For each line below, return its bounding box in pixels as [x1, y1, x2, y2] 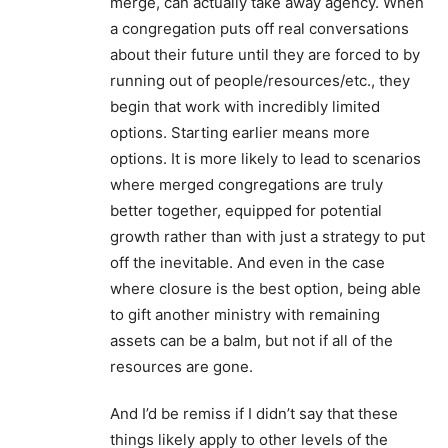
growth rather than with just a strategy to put [110, 227, 425, 247]
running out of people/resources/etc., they [110, 71, 410, 91]
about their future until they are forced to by [110, 45, 420, 65]
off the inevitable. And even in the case [110, 253, 385, 273]
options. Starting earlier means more [110, 123, 370, 143]
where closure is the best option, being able [110, 279, 421, 299]
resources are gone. [110, 357, 253, 377]
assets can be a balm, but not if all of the [110, 331, 393, 351]
